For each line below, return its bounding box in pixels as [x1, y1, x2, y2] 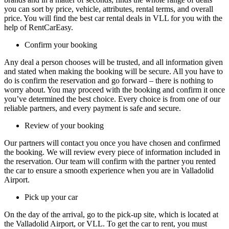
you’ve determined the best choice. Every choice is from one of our [4, 95, 220, 104]
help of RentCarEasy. [4, 23, 73, 32]
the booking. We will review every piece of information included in [4, 148, 220, 157]
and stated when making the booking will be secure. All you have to [4, 67, 223, 76]
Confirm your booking [25, 40, 99, 50]
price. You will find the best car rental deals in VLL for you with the [4, 14, 222, 23]
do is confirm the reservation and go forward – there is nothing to [4, 76, 213, 85]
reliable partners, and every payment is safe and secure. [4, 104, 181, 113]
